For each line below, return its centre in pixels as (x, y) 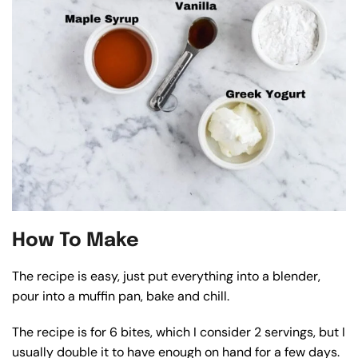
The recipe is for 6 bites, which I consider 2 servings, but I (179, 332)
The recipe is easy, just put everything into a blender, (166, 276)
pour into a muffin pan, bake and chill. (121, 296)
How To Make (76, 241)
